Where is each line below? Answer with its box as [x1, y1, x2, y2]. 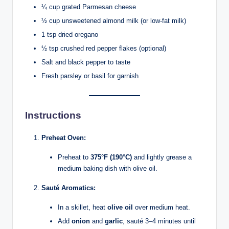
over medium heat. [133, 203, 190, 212]
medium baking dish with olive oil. [58, 165, 157, 173]
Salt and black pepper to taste [41, 58, 130, 66]
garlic [105, 217, 123, 225]
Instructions [25, 110, 81, 121]
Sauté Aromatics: [41, 184, 96, 192]
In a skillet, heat [58, 203, 107, 212]
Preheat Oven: [41, 134, 86, 142]
